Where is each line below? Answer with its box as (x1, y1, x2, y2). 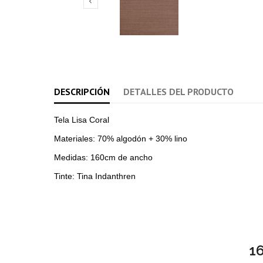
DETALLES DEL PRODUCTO (123, 86, 234, 98)
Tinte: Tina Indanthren (54, 171, 136, 181)
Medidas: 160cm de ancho (54, 153, 153, 163)
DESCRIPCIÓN (54, 86, 110, 98)
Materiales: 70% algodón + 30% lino (54, 134, 187, 144)
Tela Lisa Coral (54, 115, 109, 125)
